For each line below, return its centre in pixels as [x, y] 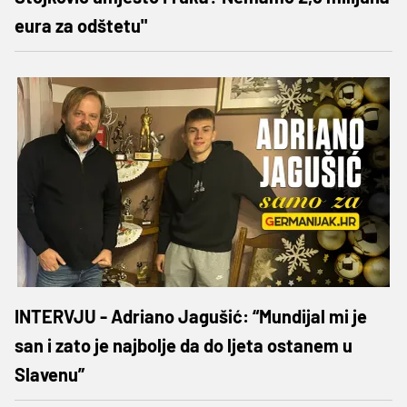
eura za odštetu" [81, 25]
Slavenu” [50, 374]
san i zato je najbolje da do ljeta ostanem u [184, 345]
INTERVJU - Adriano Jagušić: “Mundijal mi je [191, 316]
